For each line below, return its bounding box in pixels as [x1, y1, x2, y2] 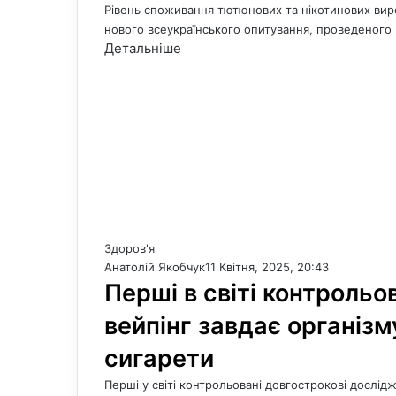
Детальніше [104, 40, 181, 57]
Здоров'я [104, 241, 155, 255]
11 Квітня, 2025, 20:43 [205, 260, 329, 274]
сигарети [104, 344, 214, 373]
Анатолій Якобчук [104, 260, 205, 274]
